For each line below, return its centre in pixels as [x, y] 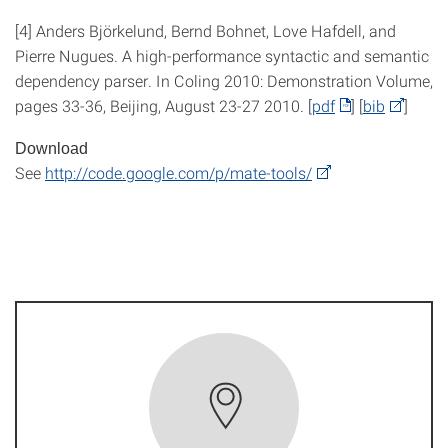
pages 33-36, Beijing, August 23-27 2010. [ [163, 105]
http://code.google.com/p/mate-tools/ [178, 172]
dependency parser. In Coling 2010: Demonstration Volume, [224, 80]
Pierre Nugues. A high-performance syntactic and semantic [222, 55]
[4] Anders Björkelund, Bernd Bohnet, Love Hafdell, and [205, 30]
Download [51, 148]
